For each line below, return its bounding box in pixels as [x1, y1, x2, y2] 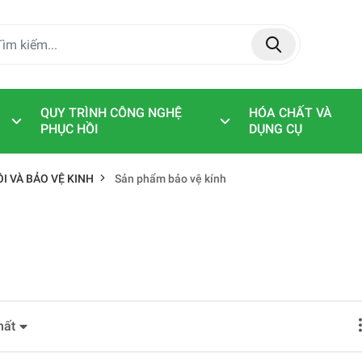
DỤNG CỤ [248, 121, 302, 137]
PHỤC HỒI [40, 121, 99, 137]
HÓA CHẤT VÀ [248, 105, 332, 120]
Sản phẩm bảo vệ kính [115, 172, 226, 186]
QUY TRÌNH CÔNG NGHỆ [40, 105, 182, 120]
